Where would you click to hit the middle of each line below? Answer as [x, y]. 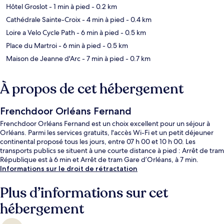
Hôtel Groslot [27, 7]
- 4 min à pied [102, 20]
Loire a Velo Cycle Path [40, 33]
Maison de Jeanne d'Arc [43, 59]
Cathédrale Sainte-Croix [43, 20]
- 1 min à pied [69, 7]
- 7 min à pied [102, 59]
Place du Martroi [31, 46]
